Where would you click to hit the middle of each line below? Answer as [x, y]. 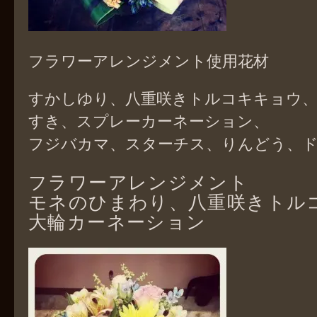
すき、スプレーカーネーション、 [149, 120]
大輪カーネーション [117, 221]
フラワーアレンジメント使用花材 [149, 60]
